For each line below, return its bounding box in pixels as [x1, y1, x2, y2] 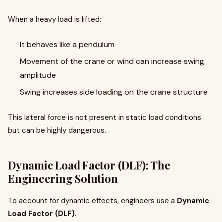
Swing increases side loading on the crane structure [20, 87, 208, 97]
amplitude [20, 70, 56, 80]
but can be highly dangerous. [8, 125, 106, 135]
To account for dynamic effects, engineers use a [8, 196, 177, 206]
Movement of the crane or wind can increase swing [20, 56, 204, 66]
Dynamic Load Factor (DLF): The [8, 158, 170, 172]
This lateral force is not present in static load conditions [8, 112, 201, 122]
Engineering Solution [8, 171, 118, 186]
